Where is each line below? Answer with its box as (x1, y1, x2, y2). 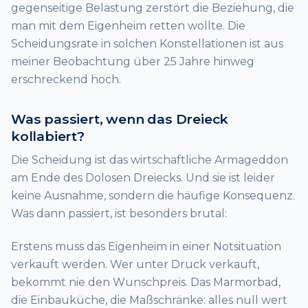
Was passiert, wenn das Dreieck (11, 110, 229, 127)
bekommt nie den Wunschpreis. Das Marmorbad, (11, 276, 280, 289)
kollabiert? (11, 127, 85, 144)
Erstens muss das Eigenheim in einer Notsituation (11, 240, 281, 254)
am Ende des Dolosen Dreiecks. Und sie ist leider (11, 171, 275, 185)
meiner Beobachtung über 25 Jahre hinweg (11, 54, 254, 68)
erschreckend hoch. (11, 72, 121, 86)
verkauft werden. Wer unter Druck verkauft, (11, 258, 259, 272)
